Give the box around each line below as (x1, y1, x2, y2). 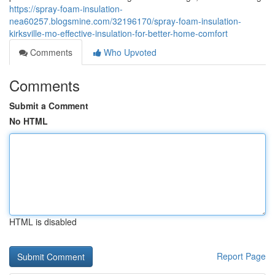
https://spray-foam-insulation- (9, 2, 123, 15)
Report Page (217, 250, 266, 262)
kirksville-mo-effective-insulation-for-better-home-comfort (9, 27, 228, 39)
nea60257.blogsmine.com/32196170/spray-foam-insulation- (9, 15, 241, 27)
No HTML (9, 115, 48, 127)
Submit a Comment (9, 99, 88, 112)
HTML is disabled (9, 215, 77, 228)
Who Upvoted (101, 46, 157, 58)
